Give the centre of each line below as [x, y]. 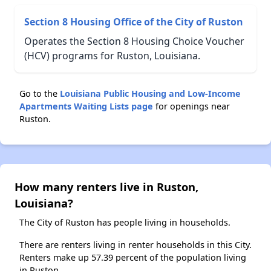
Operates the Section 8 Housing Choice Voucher [134, 41]
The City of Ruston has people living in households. [125, 222]
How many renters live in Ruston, [106, 186]
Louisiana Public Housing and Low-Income [150, 93]
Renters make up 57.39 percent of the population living [133, 257]
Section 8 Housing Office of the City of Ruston [134, 21]
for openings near [191, 106]
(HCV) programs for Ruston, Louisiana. [112, 55]
